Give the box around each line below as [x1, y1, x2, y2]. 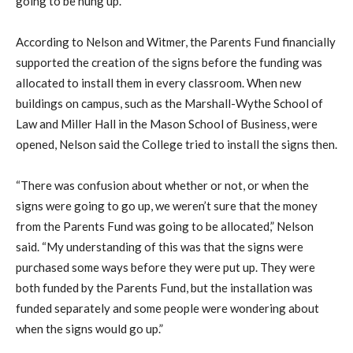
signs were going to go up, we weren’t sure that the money [16, 198, 318, 213]
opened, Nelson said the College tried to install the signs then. [16, 136, 337, 151]
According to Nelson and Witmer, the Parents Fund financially [16, 34, 336, 49]
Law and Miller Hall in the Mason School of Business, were [16, 116, 318, 131]
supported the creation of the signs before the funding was [16, 54, 322, 69]
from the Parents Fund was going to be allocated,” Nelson [16, 218, 314, 233]
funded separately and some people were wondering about [16, 300, 319, 315]
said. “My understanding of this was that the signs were [16, 239, 303, 254]
